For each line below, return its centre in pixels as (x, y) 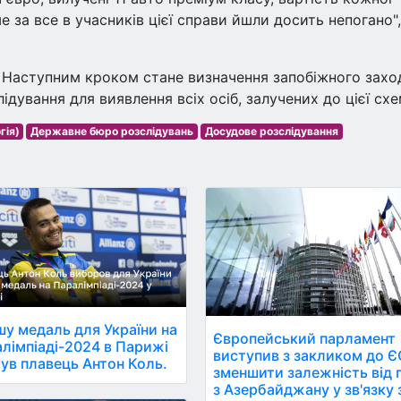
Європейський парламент (305, 338)
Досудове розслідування (271, 131)
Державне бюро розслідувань (112, 131)
